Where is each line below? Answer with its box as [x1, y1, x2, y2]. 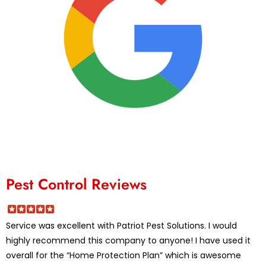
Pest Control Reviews [6, 173, 147, 195]
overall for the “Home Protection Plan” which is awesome [6, 249, 241, 261]
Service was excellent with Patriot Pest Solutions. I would [6, 219, 237, 232]
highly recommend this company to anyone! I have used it [6, 234, 251, 246]
